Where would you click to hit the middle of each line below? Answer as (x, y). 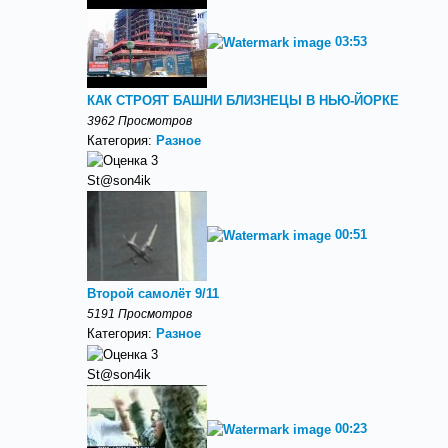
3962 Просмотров (139, 120)
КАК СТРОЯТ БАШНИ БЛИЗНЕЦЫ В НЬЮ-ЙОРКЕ (243, 100)
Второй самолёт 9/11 (153, 294)
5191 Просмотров (139, 314)
